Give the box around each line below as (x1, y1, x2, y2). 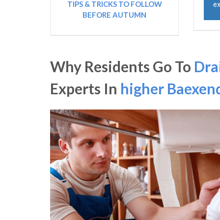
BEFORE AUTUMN (82, 10, 147, 20)
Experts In (50, 80, 120, 98)
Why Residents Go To (50, 57, 194, 76)
